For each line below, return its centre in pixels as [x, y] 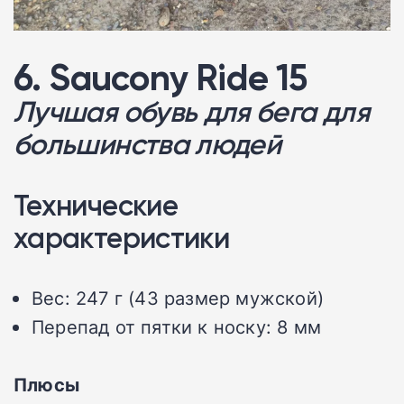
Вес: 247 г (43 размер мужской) [178, 297]
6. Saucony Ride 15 [161, 77]
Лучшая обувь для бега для [191, 111]
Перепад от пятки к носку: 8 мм [176, 326]
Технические [96, 205]
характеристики [122, 237]
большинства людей [147, 143]
